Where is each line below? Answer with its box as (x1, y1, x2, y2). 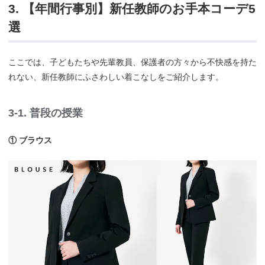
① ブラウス (8, 135, 52, 146)
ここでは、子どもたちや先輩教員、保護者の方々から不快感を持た (8, 57, 257, 67)
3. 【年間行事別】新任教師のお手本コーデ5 (8, 2, 256, 16)
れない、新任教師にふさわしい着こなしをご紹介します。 (8, 72, 224, 82)
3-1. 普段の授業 (8, 107, 83, 119)
